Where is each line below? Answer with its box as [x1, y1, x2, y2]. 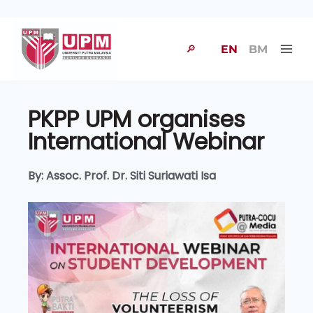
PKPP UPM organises [28, 103, 245, 135]
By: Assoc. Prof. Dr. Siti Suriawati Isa [28, 168, 216, 184]
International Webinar [28, 126, 264, 157]
